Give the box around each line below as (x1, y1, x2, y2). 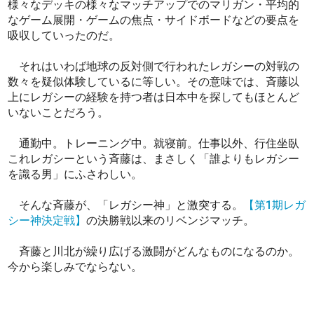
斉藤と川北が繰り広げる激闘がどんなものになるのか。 (8, 245, 300, 259)
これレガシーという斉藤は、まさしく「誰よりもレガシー (8, 152, 300, 166)
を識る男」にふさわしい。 (8, 168, 143, 182)
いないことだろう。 (8, 106, 109, 120)
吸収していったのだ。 (8, 29, 121, 43)
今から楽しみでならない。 (8, 260, 143, 274)
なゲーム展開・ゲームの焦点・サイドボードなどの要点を (8, 13, 300, 27)
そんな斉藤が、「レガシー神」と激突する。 (8, 198, 244, 212)
